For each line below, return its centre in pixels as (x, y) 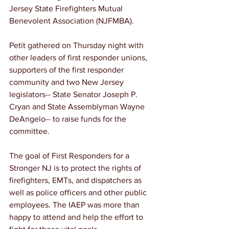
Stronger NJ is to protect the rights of (76, 168)
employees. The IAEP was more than (75, 205)
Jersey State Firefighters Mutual (67, 8)
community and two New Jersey (67, 82)
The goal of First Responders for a (70, 156)
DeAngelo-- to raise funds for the (69, 119)
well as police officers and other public (79, 192)
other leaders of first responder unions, (79, 58)
